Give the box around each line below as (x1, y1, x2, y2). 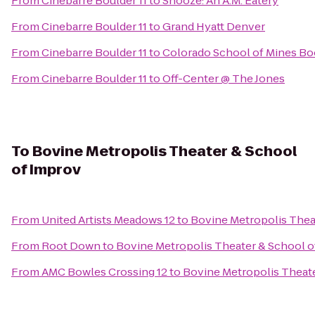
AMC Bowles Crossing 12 (41, 264, 167, 279)
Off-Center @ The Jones (162, 71, 285, 86)
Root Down (41, 238, 101, 253)
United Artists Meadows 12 (41, 212, 175, 227)
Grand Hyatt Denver (162, 19, 265, 34)
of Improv (11, 160, 81, 179)
